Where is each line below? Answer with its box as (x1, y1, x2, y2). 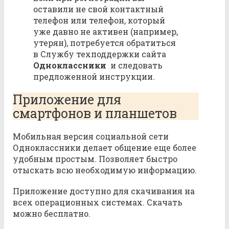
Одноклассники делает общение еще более (13, 142, 196, 153)
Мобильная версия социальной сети (13, 131, 169, 142)
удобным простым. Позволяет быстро (13, 153, 177, 165)
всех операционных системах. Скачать (13, 197, 182, 208)
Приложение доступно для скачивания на (13, 186, 195, 197)
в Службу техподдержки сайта (33, 48, 166, 59)
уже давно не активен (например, (33, 26, 178, 37)
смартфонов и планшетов (13, 105, 177, 122)
